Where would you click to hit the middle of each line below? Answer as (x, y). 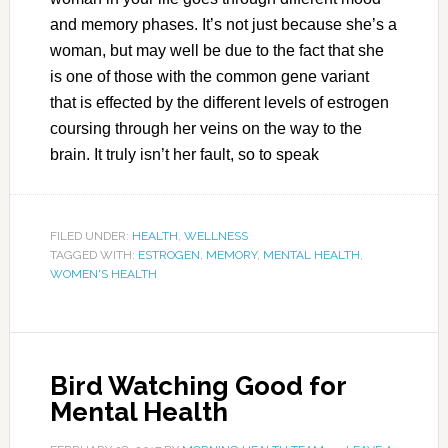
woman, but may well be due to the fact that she (216, 51)
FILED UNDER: (90, 236)
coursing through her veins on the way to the (205, 129)
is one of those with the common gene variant (209, 77)
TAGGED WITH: (93, 255)
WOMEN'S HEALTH (103, 274)
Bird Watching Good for (197, 386)
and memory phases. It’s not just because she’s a (223, 25)
